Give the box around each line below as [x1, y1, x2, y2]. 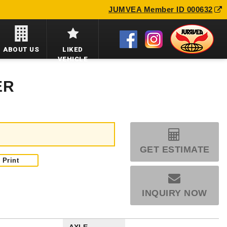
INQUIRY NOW [142, 188, 207, 198]
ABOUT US [3, 46, 39, 53]
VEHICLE [57, 55, 88, 63]
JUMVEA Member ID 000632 [108, 5, 213, 14]
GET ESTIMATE [139, 144, 210, 155]
